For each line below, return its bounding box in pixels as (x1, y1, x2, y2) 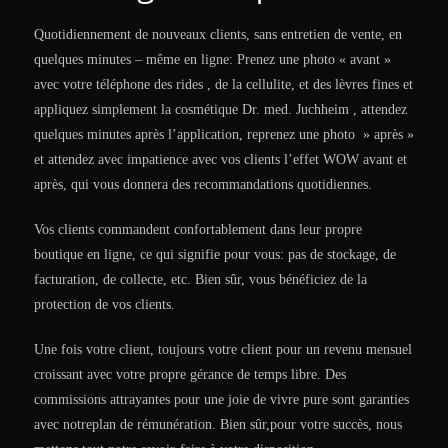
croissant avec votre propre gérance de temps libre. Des (34, 366, 346, 382)
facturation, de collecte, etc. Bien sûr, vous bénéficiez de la (34, 271, 367, 287)
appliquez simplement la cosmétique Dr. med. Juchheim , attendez (34, 101, 407, 117)
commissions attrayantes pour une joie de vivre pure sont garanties (34, 391, 409, 407)
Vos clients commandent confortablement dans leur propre (34, 221, 362, 237)
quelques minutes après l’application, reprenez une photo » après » (34, 126, 414, 142)
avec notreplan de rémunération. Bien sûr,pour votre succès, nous (34, 416, 402, 432)
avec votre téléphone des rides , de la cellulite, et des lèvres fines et (34, 76, 413, 92)
